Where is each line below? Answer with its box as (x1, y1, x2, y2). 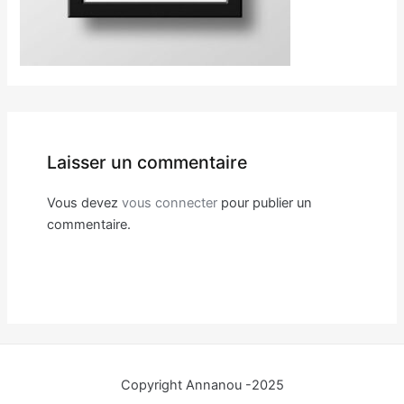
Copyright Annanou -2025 (120, 377, 284, 394)
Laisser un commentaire (46, 151, 247, 174)
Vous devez (46, 194, 122, 211)
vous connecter (121, 194, 217, 211)
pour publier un (216, 194, 312, 211)
